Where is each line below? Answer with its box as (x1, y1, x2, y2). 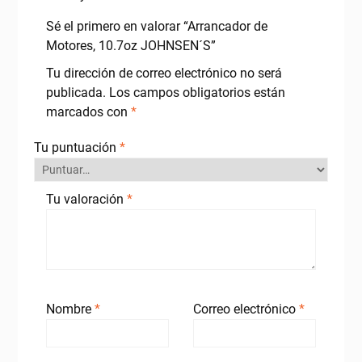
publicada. (45, 84, 106, 100)
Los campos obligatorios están (108, 84, 285, 100)
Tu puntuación (33, 139, 120, 155)
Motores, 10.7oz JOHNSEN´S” (45, 37, 216, 53)
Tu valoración (45, 191, 127, 207)
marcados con (45, 103, 131, 120)
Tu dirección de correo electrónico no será (45, 65, 282, 81)
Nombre (45, 301, 95, 317)
